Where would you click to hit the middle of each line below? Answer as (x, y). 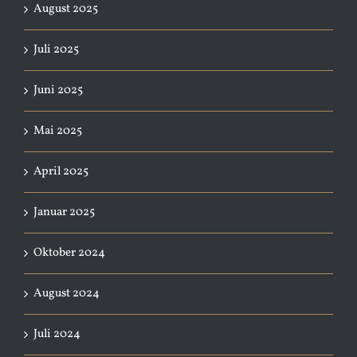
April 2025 (61, 171)
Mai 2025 (58, 131)
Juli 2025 (56, 49)
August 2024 (67, 293)
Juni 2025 (58, 90)
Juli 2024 (57, 334)
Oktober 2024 (69, 253)
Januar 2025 (64, 212)
